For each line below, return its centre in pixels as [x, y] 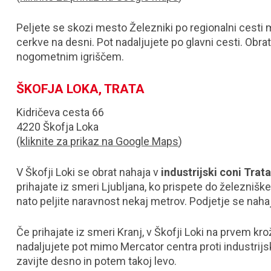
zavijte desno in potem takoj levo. [97, 261]
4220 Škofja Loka [58, 127]
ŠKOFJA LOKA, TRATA [81, 89]
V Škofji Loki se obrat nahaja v [89, 172]
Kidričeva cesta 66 [60, 112]
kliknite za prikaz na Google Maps [100, 141]
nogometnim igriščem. [73, 57]
